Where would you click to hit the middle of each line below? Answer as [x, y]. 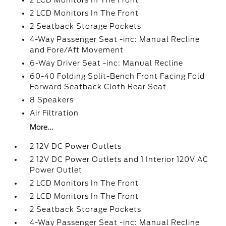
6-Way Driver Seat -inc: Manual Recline [107, 63]
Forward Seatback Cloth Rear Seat [98, 87]
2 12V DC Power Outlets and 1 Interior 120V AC [119, 159]
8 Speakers [52, 100]
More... [42, 127]
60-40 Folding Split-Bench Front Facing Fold [118, 76]
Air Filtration [54, 113]
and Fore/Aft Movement [77, 50]
